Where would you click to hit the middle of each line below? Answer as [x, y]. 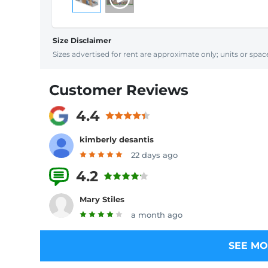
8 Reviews [177, 176]
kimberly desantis [117, 139]
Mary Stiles [102, 200]
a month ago [157, 215]
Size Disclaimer [82, 40]
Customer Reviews [119, 90]
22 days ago [154, 155]
